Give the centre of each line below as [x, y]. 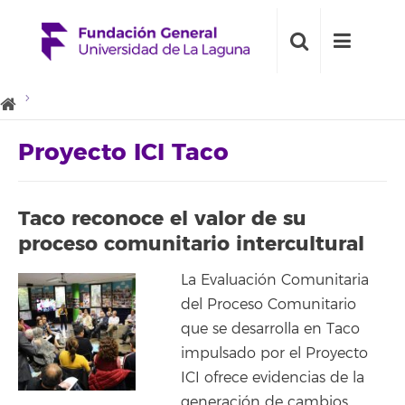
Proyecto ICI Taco [123, 153]
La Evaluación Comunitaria [275, 280]
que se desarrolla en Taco [270, 329]
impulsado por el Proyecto [274, 353]
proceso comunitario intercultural [191, 244]
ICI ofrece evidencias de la [273, 378]
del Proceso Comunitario [268, 305]
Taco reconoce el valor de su [162, 218]
